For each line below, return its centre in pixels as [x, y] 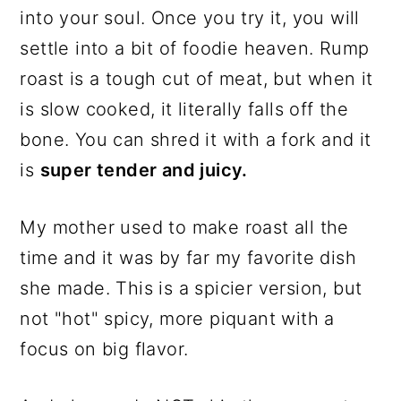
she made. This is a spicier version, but [191, 288]
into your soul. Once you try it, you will [190, 17]
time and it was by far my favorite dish [188, 257]
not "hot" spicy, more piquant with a [177, 318]
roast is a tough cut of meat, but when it [196, 78]
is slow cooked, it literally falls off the [184, 109]
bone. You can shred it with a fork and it [196, 139]
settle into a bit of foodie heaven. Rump [195, 48]
